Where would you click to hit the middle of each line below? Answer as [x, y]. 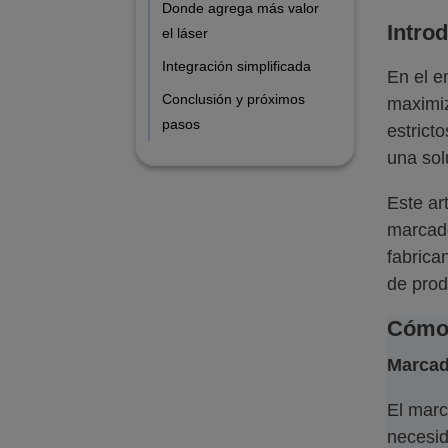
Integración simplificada [236, 65]
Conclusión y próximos [233, 98]
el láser [185, 32]
